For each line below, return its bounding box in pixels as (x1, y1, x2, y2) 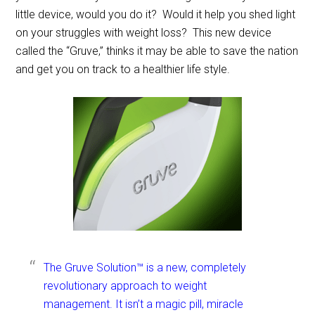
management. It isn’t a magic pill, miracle (44, 297, 244, 311)
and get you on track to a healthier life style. (15, 63, 233, 76)
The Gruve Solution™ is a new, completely (44, 261, 247, 274)
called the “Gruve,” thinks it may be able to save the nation (15, 44, 299, 58)
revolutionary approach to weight (44, 279, 207, 292)
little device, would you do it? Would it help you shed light (15, 8, 296, 21)
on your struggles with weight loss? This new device (15, 26, 272, 39)
